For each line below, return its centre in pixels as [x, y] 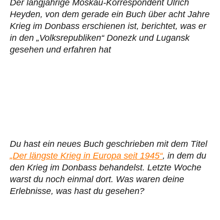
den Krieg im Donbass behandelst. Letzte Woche [106, 167]
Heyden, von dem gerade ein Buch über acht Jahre [110, 14]
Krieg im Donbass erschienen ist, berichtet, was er [108, 26]
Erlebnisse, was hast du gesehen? [77, 191]
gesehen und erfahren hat [60, 49]
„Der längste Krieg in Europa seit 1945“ [86, 155]
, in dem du [184, 155]
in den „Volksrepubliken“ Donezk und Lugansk [100, 38]
